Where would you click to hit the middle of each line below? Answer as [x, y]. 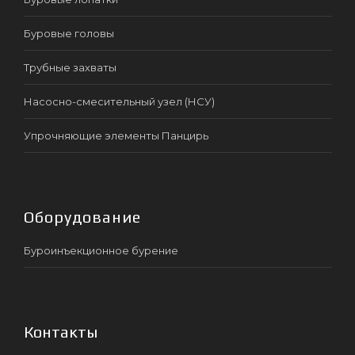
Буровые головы [69, 33]
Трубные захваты [70, 67]
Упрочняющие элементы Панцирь [116, 135]
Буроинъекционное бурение [101, 250]
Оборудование [82, 216]
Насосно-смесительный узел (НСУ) [119, 101]
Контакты [61, 331]
